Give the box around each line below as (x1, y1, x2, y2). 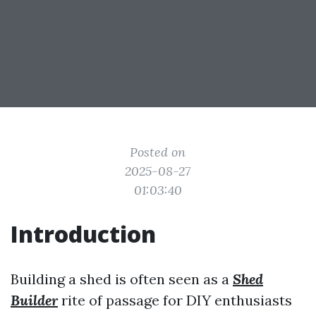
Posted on (130, 144, 186, 160)
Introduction (11, 219, 156, 249)
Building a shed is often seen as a (11, 270, 233, 288)
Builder (11, 291, 58, 309)
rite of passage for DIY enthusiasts (58, 291, 292, 309)
